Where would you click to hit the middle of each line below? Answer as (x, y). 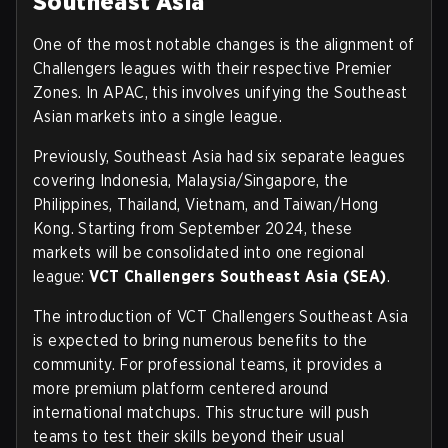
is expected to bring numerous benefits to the (200, 340)
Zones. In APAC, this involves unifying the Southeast (220, 92)
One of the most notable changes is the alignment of (224, 44)
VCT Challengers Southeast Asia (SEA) (238, 276)
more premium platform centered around (181, 388)
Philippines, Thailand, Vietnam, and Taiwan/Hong (206, 204)
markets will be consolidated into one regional (199, 252)
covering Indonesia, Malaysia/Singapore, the (191, 180)
